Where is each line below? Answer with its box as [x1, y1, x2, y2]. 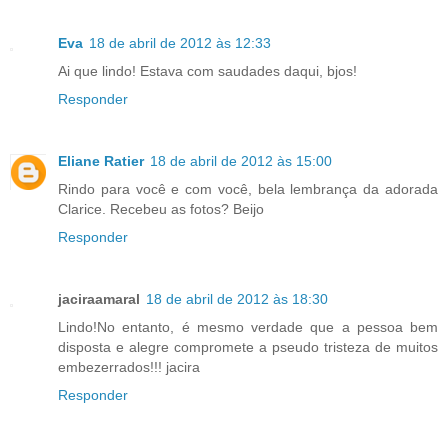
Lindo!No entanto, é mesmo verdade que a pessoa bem [58, 318, 438, 335]
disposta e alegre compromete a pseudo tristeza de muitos [58, 338, 438, 355]
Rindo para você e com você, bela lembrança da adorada [58, 180, 438, 197]
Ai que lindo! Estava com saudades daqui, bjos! [58, 62, 357, 79]
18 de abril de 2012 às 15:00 [150, 152, 332, 169]
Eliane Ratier [58, 152, 144, 169]
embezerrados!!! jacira [58, 358, 200, 375]
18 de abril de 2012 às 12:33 [89, 34, 271, 51]
